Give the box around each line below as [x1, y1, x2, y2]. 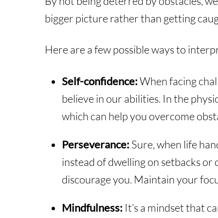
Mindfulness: [62, 200, 123, 214]
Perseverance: [62, 137, 130, 151]
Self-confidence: [62, 74, 138, 88]
